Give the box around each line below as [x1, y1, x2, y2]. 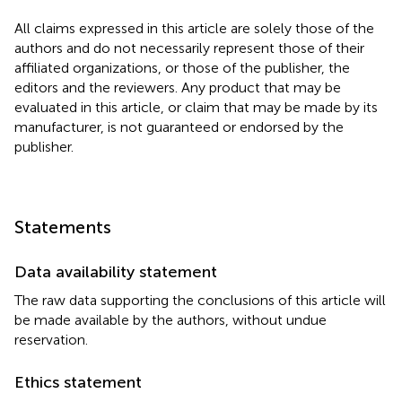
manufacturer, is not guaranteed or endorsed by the [14, 118, 344, 135]
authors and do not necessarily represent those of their [14, 39, 364, 57]
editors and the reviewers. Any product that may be [14, 78, 341, 96]
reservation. [14, 330, 88, 348]
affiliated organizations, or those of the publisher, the [14, 58, 350, 76]
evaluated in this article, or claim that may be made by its [14, 98, 378, 116]
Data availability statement [14, 261, 217, 282]
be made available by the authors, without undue [14, 310, 327, 328]
